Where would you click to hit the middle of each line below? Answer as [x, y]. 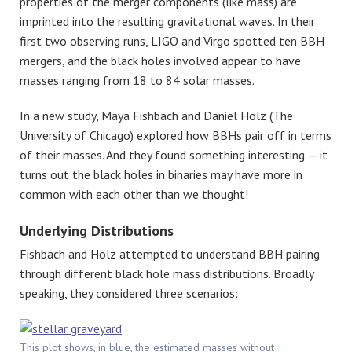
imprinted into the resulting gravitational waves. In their [167, 21]
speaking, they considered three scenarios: [129, 293]
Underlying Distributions [97, 230]
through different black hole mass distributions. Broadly [167, 274]
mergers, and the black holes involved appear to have [160, 60]
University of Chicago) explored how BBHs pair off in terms [176, 135]
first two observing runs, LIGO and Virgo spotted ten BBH [172, 40]
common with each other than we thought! [134, 194]
